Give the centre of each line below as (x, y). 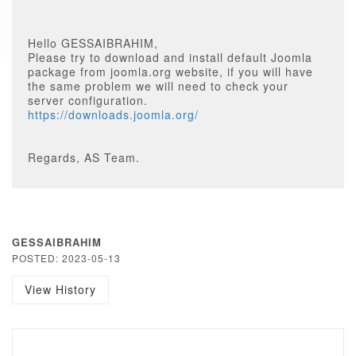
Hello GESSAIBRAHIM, (93, 43)
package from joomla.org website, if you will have (170, 72)
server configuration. (88, 100)
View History (60, 289)
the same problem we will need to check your (158, 86)
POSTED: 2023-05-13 (66, 258)
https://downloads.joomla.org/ (113, 114)
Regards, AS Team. (84, 157)
